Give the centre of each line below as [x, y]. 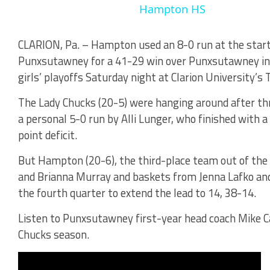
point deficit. [48, 135]
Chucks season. [54, 234]
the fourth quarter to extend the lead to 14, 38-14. [137, 193]
